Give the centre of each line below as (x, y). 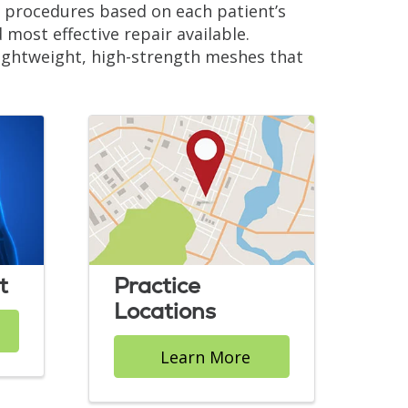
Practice (157, 285)
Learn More (205, 357)
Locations (165, 311)
